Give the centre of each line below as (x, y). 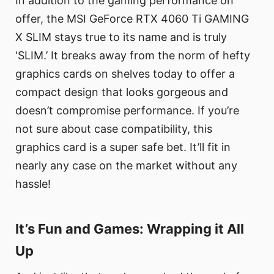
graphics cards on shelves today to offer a (125, 74)
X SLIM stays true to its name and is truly (121, 37)
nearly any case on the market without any (126, 166)
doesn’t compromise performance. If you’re (127, 111)
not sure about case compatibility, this (114, 129)
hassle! (33, 184)
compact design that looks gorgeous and (122, 92)
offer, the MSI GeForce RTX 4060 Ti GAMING (132, 19)
